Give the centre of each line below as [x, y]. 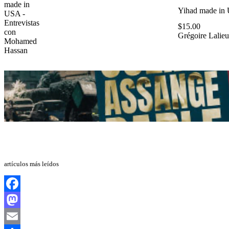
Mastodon [20, 216]
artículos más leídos [31, 164]
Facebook [20, 199]
